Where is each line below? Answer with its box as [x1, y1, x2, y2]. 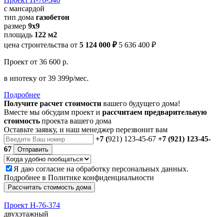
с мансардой [4, 4, 45, 13]
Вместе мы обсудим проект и [4, 108, 102, 116]
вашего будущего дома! [101, 99, 180, 108]
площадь [4, 30, 34, 39]
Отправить [17, 145, 48, 153]
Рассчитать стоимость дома [8, 183, 91, 191]
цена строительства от [4, 40, 77, 49]
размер [4, 21, 28, 30]
